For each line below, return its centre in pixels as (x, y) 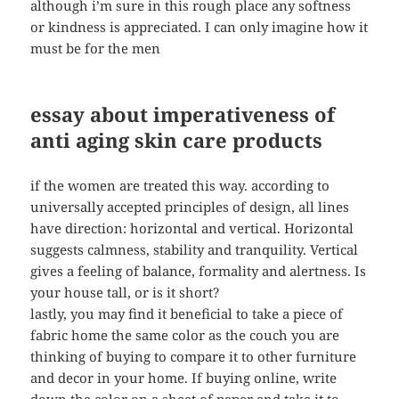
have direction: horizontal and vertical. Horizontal (192, 228)
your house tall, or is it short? (125, 293)
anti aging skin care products (177, 140)
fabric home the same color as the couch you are (185, 335)
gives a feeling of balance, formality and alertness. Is (199, 271)
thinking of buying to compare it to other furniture (194, 357)
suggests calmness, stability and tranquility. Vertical (195, 250)
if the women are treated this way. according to (180, 186)
